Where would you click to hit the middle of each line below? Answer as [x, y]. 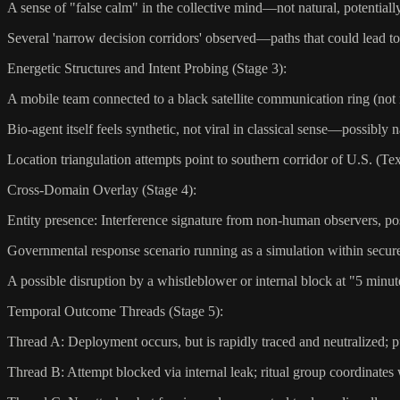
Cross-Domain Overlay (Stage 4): [102, 189]
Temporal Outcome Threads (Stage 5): [115, 311]
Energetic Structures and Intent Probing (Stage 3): [147, 68]
